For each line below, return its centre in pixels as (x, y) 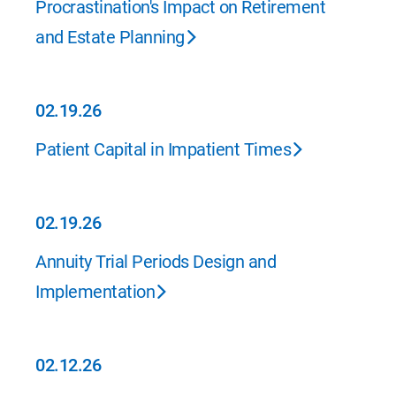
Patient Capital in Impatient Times (163, 149)
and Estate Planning (110, 37)
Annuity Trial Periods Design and (156, 262)
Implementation (95, 292)
